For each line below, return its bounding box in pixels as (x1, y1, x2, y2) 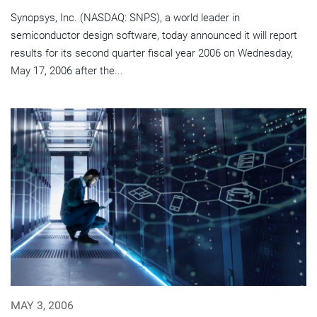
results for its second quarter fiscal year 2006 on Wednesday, (11, 47, 293, 60)
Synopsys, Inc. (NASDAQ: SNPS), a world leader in (11, 11, 240, 25)
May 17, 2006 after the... (11, 64, 123, 78)
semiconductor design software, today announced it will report (11, 29, 297, 42)
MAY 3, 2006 (11, 299, 74, 312)
